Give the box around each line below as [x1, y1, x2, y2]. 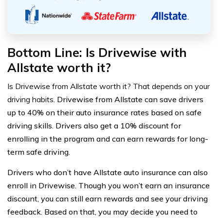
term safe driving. [7, 147, 70, 157]
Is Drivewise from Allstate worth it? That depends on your [7, 81, 210, 91]
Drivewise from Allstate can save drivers [57, 94, 203, 105]
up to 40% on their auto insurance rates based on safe [7, 108, 201, 118]
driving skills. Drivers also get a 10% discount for [7, 121, 181, 131]
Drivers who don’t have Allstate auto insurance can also [7, 167, 208, 178]
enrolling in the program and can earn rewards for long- [7, 134, 208, 144]
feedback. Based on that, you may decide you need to [7, 207, 198, 217]
